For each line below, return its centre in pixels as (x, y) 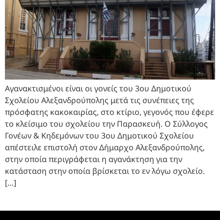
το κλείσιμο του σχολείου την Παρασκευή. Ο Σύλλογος (106, 124)
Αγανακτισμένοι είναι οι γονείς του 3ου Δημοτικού (98, 88)
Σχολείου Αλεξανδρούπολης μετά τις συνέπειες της (99, 100)
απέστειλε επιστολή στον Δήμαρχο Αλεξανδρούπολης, (105, 147)
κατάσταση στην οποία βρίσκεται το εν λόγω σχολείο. (105, 171)
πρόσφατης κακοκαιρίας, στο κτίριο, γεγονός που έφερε (110, 112)
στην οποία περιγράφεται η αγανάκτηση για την (94, 159)
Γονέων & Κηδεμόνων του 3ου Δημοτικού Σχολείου (99, 135)
